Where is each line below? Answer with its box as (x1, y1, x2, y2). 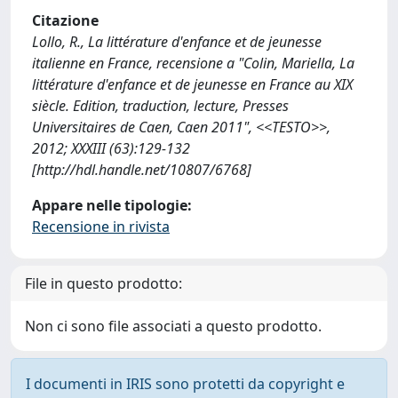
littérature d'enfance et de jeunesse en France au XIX (32, 75, 353, 94)
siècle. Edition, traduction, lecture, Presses (32, 96, 289, 115)
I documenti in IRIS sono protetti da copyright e (26, 374, 345, 394)
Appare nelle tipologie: (32, 195, 192, 215)
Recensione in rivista (32, 217, 170, 236)
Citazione (32, 11, 99, 30)
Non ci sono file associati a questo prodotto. (25, 316, 322, 336)
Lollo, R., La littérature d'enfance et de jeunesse (32, 32, 322, 52)
